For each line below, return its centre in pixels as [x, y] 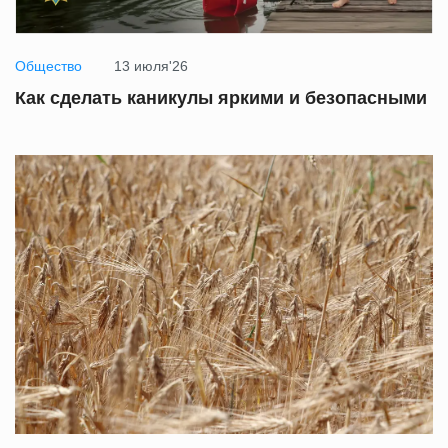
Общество [48, 66]
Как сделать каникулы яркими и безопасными [221, 98]
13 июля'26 [151, 66]
